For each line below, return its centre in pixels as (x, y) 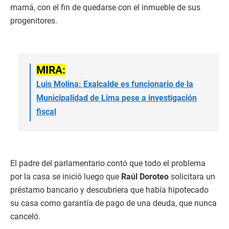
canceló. (25, 217)
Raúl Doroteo (146, 177)
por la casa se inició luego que (66, 177)
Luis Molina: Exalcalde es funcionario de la (115, 84)
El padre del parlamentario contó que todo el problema (108, 164)
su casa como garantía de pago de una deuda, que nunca (113, 203)
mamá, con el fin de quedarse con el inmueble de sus (105, 8)
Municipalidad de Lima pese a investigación (117, 98)
